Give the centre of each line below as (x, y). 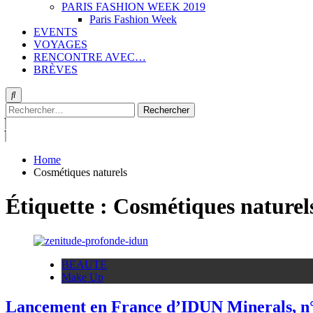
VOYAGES (60, 44)
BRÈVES (56, 70)
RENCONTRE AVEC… (90, 57)
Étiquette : (59, 206)
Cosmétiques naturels (80, 172)
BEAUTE (84, 264)
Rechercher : (33, 108)
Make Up (82, 277)
